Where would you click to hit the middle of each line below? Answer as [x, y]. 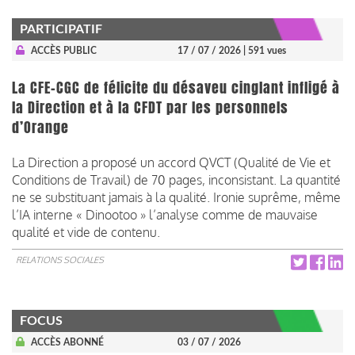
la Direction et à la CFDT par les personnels [150, 107]
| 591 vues [265, 50]
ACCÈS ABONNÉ [67, 342]
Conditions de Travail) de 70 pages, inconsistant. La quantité [176, 179]
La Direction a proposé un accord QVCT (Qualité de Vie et [171, 162]
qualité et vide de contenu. [86, 232]
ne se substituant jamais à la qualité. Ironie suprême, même [176, 197]
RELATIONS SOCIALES [60, 260]
